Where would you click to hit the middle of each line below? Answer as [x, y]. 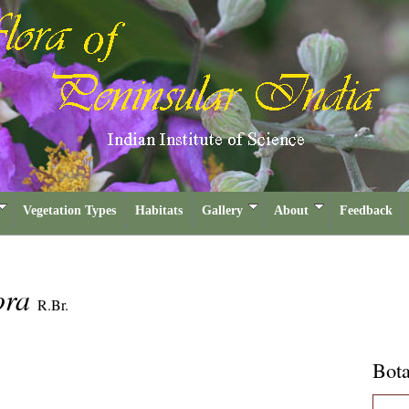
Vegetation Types [69, 210]
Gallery [222, 210]
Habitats [159, 210]
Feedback [366, 210]
